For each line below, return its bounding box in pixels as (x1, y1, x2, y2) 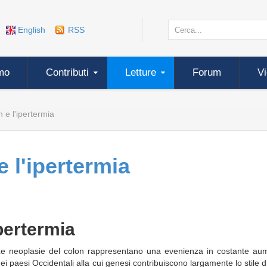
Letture (125, 67, 156, 78)
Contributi (46, 67, 89, 78)
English (18, 25, 46, 35)
